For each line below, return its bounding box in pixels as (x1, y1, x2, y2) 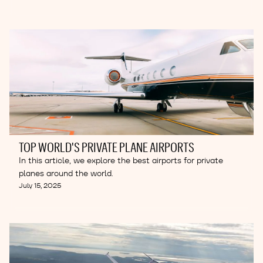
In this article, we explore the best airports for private (19, 155, 223, 166)
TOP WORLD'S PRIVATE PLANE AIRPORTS (19, 139, 194, 154)
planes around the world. (19, 168, 113, 178)
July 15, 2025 (19, 181, 61, 190)
